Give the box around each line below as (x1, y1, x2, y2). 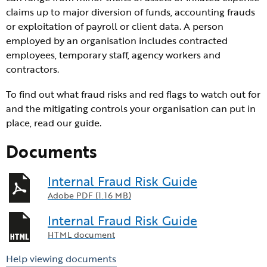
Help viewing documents (6, 252, 116, 266)
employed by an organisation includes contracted (6, 33, 228, 48)
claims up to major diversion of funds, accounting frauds (6, 5, 255, 19)
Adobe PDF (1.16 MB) (48, 189, 131, 201)
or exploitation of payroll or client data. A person (6, 19, 223, 33)
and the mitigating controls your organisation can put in (6, 101, 256, 116)
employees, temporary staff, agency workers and (6, 48, 221, 62)
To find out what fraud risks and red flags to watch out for (6, 87, 260, 101)
